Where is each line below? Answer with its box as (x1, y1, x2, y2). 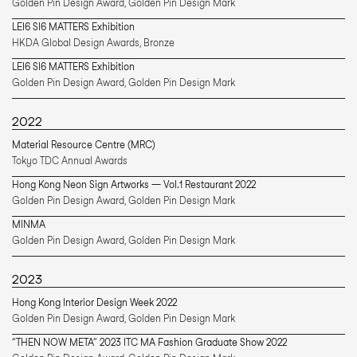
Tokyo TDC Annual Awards (12, 155, 127, 167)
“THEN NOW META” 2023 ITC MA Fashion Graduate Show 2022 (12, 336, 287, 348)
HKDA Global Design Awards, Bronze (12, 37, 175, 49)
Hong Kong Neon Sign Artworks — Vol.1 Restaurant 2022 (12, 178, 256, 190)
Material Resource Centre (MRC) (12, 139, 155, 151)
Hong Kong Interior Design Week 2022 (12, 296, 177, 308)
